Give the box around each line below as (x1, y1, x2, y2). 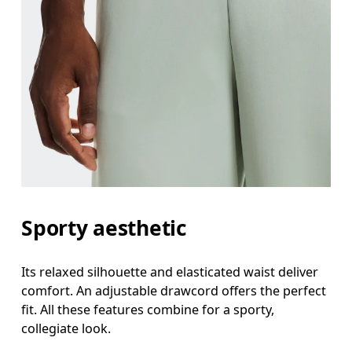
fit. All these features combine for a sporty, (21, 300, 275, 318)
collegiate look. (21, 319, 112, 337)
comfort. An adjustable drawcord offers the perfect (21, 281, 327, 299)
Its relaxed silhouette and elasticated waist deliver (21, 262, 319, 280)
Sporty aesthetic (21, 214, 187, 243)
